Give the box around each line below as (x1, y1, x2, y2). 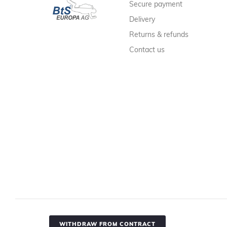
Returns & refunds (129, 29, 189, 39)
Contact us (129, 45, 165, 54)
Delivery (129, 14, 156, 24)
